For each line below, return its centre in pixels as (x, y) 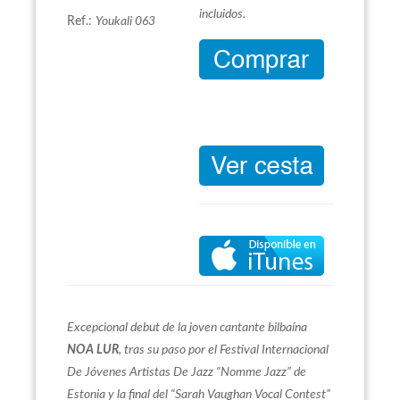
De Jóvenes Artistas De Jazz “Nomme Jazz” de (187, 372)
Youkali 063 (125, 22)
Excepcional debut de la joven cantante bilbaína (187, 328)
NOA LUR (93, 350)
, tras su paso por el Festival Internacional (224, 350)
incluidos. (222, 14)
